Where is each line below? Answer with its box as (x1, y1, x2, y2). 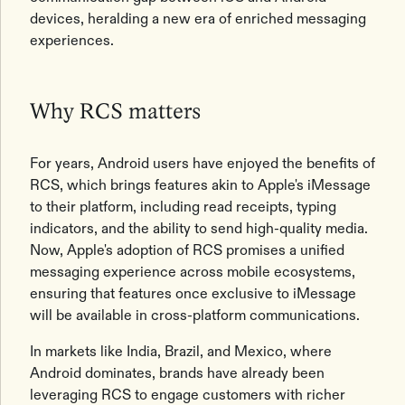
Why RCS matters (30, 102, 201, 123)
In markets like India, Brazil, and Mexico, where (30, 343, 332, 360)
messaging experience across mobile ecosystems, (30, 263, 355, 280)
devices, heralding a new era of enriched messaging (30, 10, 366, 27)
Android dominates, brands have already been (30, 364, 325, 381)
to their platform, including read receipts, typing (30, 198, 336, 215)
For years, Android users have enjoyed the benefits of (30, 155, 375, 172)
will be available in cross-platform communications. (30, 306, 360, 324)
